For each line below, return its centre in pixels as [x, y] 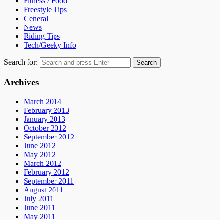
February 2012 [46, 172]
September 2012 [49, 137]
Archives [21, 82]
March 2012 [42, 163]
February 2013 [46, 110]
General [36, 19]
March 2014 [42, 101]
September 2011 [49, 181]
